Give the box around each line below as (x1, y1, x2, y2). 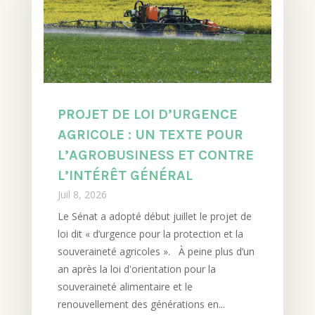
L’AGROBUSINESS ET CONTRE (57, 147, 254, 164)
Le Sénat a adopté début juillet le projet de (57, 210, 252, 224)
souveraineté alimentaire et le (57, 280, 193, 294)
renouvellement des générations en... (57, 297, 225, 311)
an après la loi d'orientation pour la (57, 262, 216, 276)
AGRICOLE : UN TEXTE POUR (57, 127, 243, 143)
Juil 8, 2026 (57, 188, 107, 202)
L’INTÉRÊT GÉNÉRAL (57, 167, 196, 184)
